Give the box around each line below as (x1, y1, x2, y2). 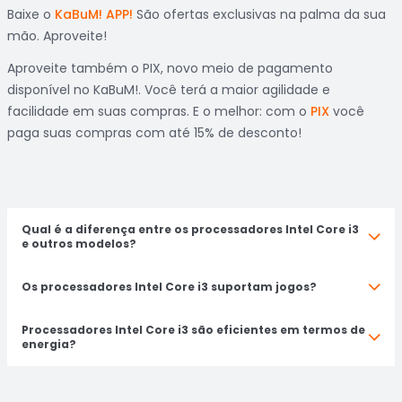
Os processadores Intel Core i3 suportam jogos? (22, 279, 317, 294)
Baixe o (7, 5, 55, 23)
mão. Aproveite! (7, 27, 107, 45)
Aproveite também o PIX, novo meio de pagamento (7, 59, 333, 77)
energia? (22, 336, 76, 352)
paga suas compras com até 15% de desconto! (7, 124, 301, 142)
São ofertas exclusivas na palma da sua (133, 5, 386, 23)
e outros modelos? (22, 236, 136, 251)
